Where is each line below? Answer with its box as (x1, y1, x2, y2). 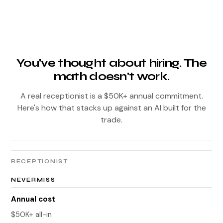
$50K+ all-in (11, 209, 52, 220)
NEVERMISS (11, 176, 56, 183)
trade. (101, 114, 122, 125)
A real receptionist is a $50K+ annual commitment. (20, 90, 203, 101)
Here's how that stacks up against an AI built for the (17, 102, 206, 113)
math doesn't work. (53, 69, 170, 83)
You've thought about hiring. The (16, 56, 207, 70)
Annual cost (11, 194, 55, 204)
